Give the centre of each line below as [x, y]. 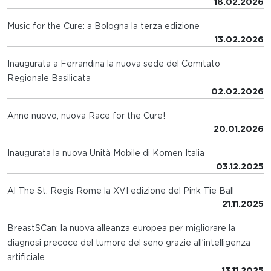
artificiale [26, 257]
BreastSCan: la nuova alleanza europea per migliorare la [121, 228]
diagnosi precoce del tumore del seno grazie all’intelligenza [129, 242]
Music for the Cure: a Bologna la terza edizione [103, 26]
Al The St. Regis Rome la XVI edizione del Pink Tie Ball [121, 190]
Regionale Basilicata [49, 78]
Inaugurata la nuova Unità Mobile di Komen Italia [106, 153]
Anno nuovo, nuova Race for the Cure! [86, 115]
